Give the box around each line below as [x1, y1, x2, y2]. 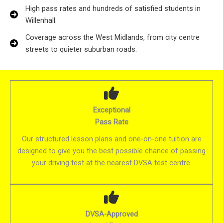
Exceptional [93, 106, 130, 115]
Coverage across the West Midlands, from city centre [25, 33, 200, 42]
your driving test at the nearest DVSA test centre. [31, 158, 192, 168]
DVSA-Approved [85, 210, 138, 219]
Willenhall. [25, 16, 57, 25]
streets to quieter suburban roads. [25, 45, 137, 54]
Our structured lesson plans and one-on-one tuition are [21, 134, 202, 144]
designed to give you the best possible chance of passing [17, 146, 206, 156]
